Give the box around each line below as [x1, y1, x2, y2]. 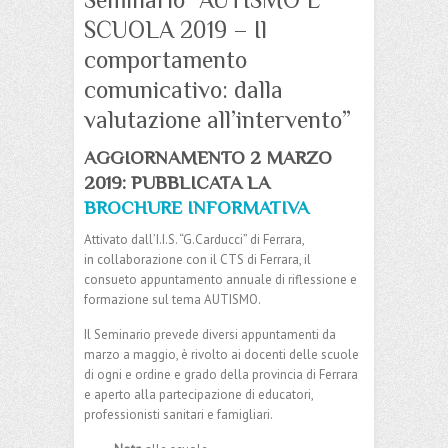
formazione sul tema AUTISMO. [84, 290, 261, 308]
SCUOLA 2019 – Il [84, 15, 267, 43]
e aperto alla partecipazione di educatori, [84, 385, 313, 403]
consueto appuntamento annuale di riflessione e [84, 270, 357, 288]
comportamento [84, 45, 247, 73]
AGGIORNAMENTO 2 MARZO [84, 146, 332, 168]
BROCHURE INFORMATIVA [84, 196, 309, 218]
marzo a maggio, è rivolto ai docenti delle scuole [84, 345, 359, 363]
